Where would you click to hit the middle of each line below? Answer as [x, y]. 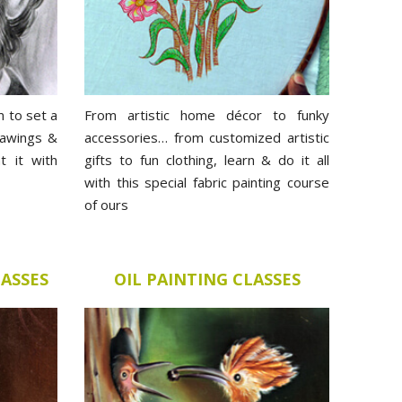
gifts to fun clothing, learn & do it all [207, 159]
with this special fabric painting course [207, 182]
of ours [106, 204]
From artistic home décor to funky [207, 114]
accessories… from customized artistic [207, 137]
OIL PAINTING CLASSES [207, 279]
